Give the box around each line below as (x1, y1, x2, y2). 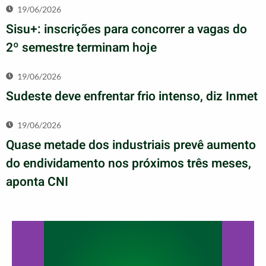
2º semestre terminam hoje (6, 38, 157, 57)
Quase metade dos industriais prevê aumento (6, 135, 256, 154)
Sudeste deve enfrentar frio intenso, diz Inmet (6, 87, 258, 106)
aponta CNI (6, 172, 68, 191)
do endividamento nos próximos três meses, (6, 154, 251, 173)
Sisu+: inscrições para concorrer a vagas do (6, 20, 247, 39)
